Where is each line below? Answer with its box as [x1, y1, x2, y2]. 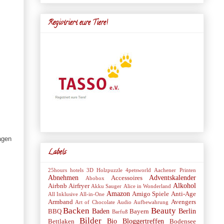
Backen [63, 205, 90, 215]
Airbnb [47, 182, 67, 189]
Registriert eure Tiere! [47, 18, 107, 29]
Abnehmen [47, 173, 78, 181]
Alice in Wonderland [123, 182, 171, 189]
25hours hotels [47, 166, 83, 173]
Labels [47, 147, 66, 158]
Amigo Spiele [131, 190, 169, 197]
